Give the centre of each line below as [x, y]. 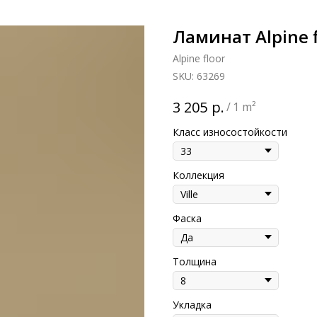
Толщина [195, 261]
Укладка [192, 304]
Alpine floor [199, 58]
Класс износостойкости [230, 132]
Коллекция [198, 175]
